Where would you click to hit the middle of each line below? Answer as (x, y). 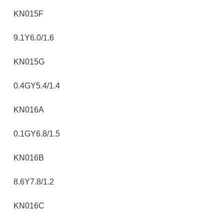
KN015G (29, 62)
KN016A (29, 110)
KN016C (29, 206)
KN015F (28, 14)
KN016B (29, 158)
